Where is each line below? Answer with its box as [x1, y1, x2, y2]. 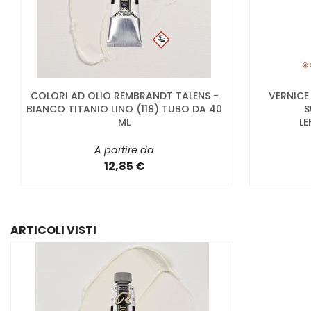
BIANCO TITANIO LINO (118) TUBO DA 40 [26, 101, 223, 116]
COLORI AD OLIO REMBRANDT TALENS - [30, 88, 219, 103]
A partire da [94, 142, 155, 157]
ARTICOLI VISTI [10, 221, 96, 238]
